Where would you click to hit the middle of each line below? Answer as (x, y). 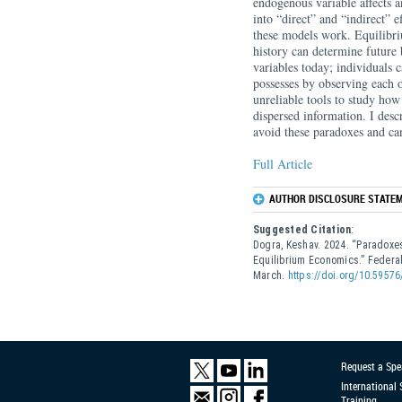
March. (271, 275)
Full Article (283, 164)
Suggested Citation (302, 230)
